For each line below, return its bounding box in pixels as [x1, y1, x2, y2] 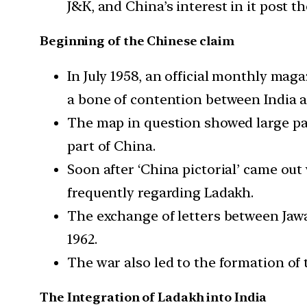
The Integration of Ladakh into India [40, 290, 267, 305]
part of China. [67, 138, 156, 155]
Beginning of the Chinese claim [40, 34, 234, 49]
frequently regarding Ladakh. [67, 184, 254, 201]
